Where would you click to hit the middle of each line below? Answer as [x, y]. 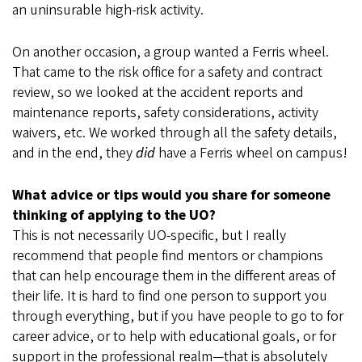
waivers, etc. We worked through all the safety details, [175, 133]
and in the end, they [74, 154]
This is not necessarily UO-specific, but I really [149, 236]
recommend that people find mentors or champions [168, 256]
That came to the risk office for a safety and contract [167, 73]
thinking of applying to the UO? [114, 216]
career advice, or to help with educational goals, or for [174, 337]
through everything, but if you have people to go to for [178, 317]
